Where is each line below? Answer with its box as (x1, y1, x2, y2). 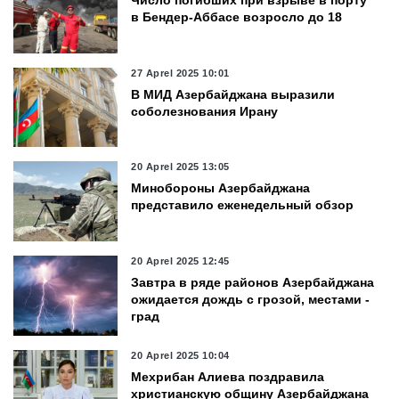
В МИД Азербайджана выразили (131, 86, 336, 102)
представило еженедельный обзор (131, 198, 354, 213)
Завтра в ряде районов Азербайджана (131, 275, 375, 290)
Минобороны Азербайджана (131, 181, 311, 196)
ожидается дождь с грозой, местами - (131, 292, 370, 307)
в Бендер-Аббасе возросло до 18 (131, 9, 343, 24)
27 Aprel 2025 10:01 (131, 67, 230, 78)
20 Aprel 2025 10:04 (131, 349, 230, 361)
